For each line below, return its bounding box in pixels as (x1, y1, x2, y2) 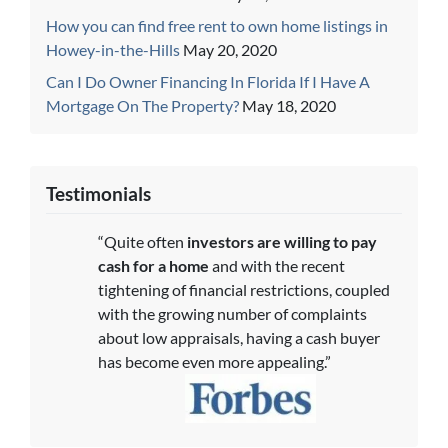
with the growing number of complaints (98, 303, 367, 323)
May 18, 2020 (242, 95, 336, 115)
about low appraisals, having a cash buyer (98, 327, 380, 347)
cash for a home (98, 255, 209, 275)
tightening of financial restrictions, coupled (98, 279, 390, 299)
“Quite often (98, 231, 187, 251)
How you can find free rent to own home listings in (46, 15, 388, 35)
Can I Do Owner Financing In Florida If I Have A (46, 71, 370, 91)
